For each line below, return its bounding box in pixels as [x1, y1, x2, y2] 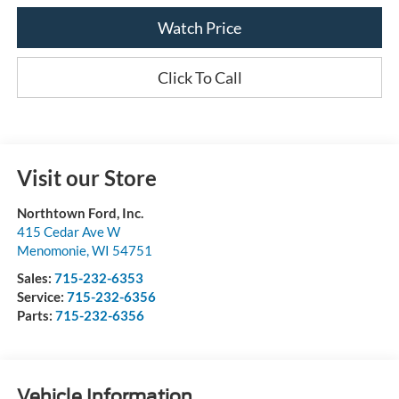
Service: [16, 288, 67, 305]
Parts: [16, 306, 55, 323]
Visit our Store [16, 164, 157, 191]
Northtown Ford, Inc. [16, 204, 143, 221]
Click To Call [157, 67, 242, 87]
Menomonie [16, 241, 86, 258]
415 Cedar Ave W [16, 223, 120, 240]
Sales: [16, 269, 54, 286]
